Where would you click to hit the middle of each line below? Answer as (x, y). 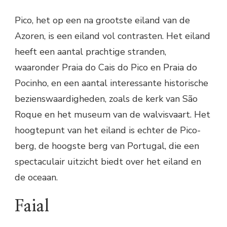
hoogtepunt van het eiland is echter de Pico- (108, 130)
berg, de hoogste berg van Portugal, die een (107, 146)
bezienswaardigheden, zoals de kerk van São (106, 99)
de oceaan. (36, 177)
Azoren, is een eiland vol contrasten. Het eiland (112, 36)
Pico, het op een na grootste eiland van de (102, 20)
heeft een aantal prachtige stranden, (90, 51)
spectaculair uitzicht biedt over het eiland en (108, 161)
